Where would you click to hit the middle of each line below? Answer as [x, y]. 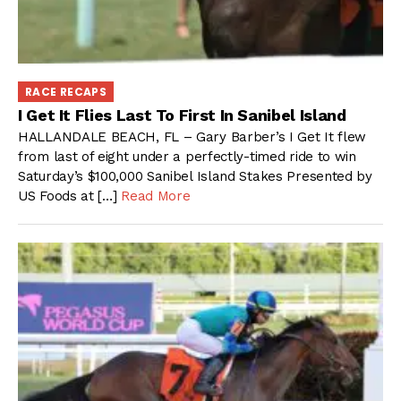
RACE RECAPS [66, 92]
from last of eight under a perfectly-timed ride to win [187, 157]
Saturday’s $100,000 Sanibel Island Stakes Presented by [195, 177]
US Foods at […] [70, 196]
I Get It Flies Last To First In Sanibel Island [182, 115]
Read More [156, 196]
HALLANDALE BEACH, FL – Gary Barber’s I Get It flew [192, 137]
